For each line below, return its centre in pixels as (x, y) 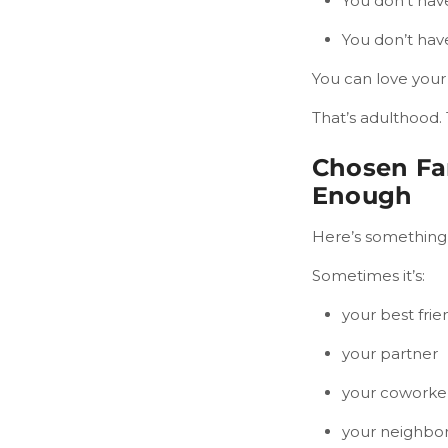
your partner (390, 354)
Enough (362, 196)
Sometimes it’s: (368, 276)
